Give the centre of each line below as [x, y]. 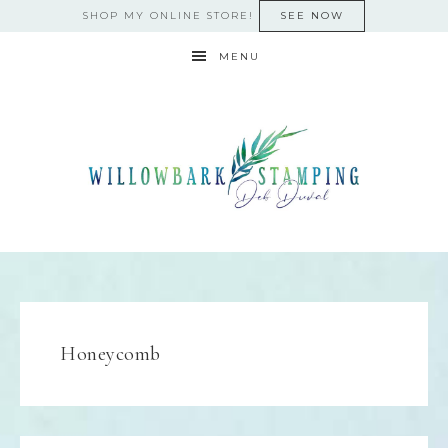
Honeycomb [110, 354]
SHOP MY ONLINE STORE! [171, 15]
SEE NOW [312, 15]
